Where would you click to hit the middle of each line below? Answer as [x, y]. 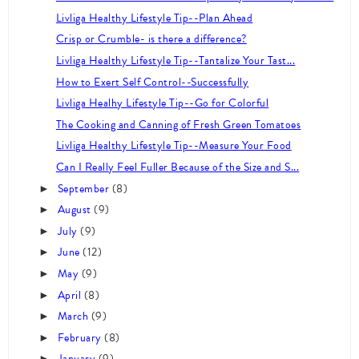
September [85, 188]
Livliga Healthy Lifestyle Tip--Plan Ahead [154, 18]
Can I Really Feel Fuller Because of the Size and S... [177, 167]
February [81, 337]
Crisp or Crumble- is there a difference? [151, 39]
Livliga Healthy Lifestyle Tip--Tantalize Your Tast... [175, 61]
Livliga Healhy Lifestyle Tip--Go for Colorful [162, 103]
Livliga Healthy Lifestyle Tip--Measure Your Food [173, 146]
